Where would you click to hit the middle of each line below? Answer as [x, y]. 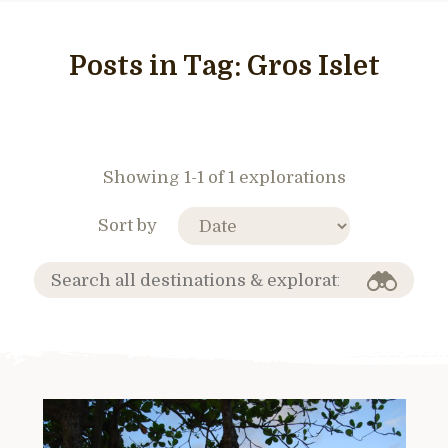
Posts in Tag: [157, 66]
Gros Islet [313, 66]
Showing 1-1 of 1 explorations [224, 177]
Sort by [127, 225]
